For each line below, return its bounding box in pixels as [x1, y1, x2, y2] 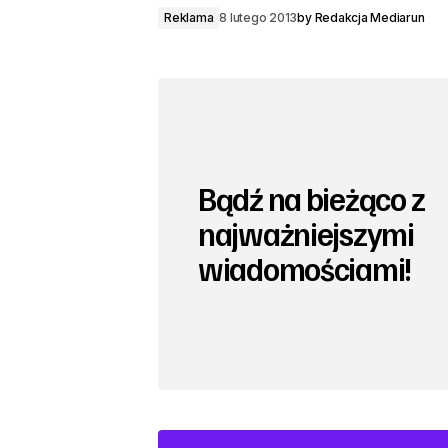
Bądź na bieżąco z [198, 178, 425, 219]
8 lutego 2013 [219, 10, 298, 25]
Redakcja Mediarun [314, 10, 425, 25]
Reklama [164, 10, 214, 25]
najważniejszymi [198, 213, 414, 254]
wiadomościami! [198, 248, 413, 289]
